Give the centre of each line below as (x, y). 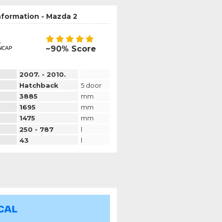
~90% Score (71, 49)
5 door (91, 85)
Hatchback (39, 85)
